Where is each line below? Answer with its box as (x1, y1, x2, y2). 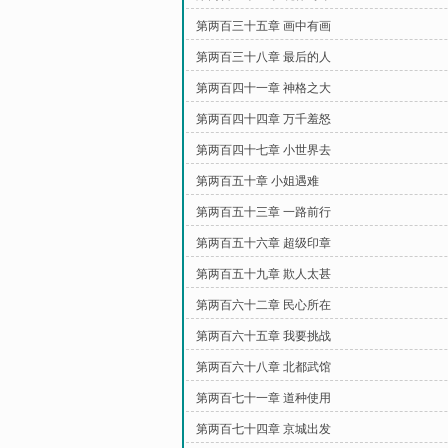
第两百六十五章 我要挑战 (196, 329, 331, 343)
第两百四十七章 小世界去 (196, 143, 331, 157)
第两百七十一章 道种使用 (196, 391, 331, 405)
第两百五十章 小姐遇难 (196, 174, 319, 188)
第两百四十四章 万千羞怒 (196, 112, 331, 126)
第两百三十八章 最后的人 (196, 50, 331, 64)
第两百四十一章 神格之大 (196, 81, 331, 95)
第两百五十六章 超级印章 (196, 236, 331, 250)
